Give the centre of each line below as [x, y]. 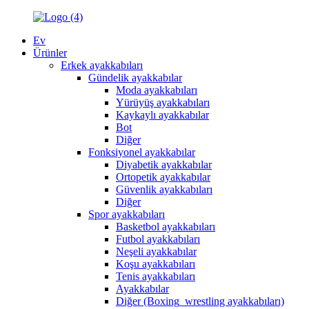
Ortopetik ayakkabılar [163, 177]
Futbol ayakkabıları [158, 239]
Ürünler [50, 53]
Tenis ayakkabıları [156, 276]
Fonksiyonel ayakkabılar [142, 152]
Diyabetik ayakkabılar [164, 165]
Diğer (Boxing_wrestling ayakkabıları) [200, 301]
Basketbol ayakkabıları [166, 227]
